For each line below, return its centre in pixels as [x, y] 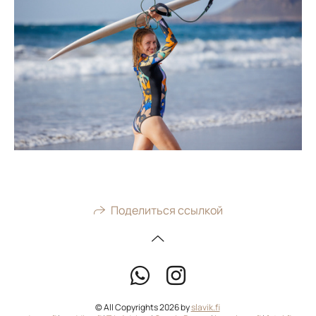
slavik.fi [205, 308]
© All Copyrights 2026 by [143, 308]
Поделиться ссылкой [166, 211]
